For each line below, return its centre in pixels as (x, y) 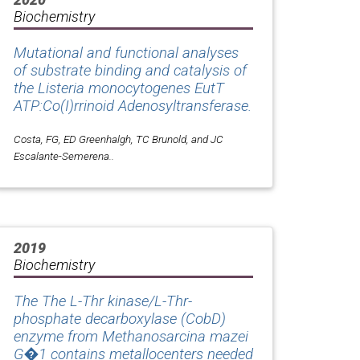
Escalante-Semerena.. (64, 155)
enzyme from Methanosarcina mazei (131, 336)
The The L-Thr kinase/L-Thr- (103, 301)
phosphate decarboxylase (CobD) (120, 319)
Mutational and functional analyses (126, 53)
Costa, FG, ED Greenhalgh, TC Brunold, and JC (119, 139)
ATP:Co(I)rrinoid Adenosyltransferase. (133, 106)
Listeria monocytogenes (114, 88)
